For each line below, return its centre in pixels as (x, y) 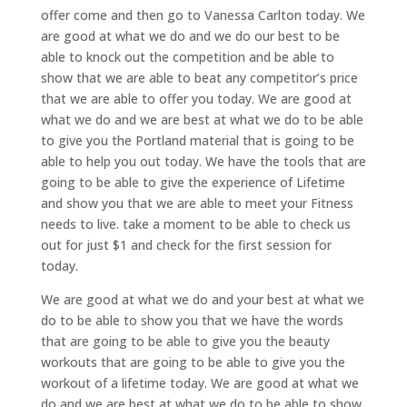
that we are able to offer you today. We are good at (196, 99)
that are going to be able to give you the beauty (185, 342)
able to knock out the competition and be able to (187, 57)
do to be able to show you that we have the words (192, 321)
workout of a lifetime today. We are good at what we (199, 383)
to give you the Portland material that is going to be (197, 141)
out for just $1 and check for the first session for (186, 245)
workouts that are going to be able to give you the (193, 362)
